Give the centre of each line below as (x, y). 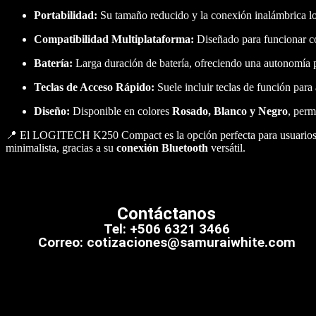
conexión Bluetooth (162, 147)
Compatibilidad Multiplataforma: (114, 39)
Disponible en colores (121, 111)
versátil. (227, 147)
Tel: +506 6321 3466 (166, 229)
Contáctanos (166, 213)
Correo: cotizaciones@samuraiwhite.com (166, 242)
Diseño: (52, 111)
